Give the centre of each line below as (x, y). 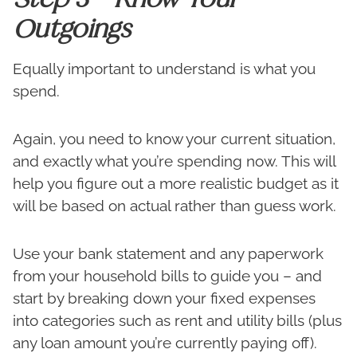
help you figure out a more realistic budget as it (176, 184)
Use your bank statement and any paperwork (168, 254)
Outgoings (72, 28)
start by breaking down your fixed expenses (164, 298)
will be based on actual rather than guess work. (175, 206)
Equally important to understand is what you (164, 69)
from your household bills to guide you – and (167, 276)
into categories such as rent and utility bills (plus (177, 321)
